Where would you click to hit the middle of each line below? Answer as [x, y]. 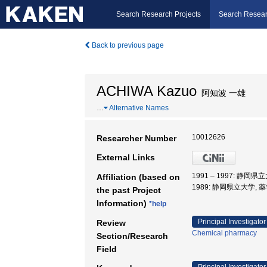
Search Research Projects [159, 14]
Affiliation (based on [138, 177]
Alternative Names [138, 108]
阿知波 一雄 [221, 93]
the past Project [129, 190]
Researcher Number [136, 138]
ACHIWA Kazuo [147, 91]
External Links [126, 157]
